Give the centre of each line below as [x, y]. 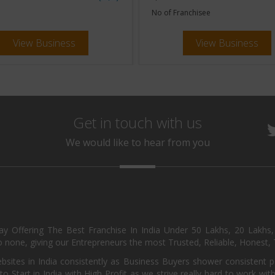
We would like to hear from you [137, 142]
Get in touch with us [137, 122]
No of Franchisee [181, 13]
